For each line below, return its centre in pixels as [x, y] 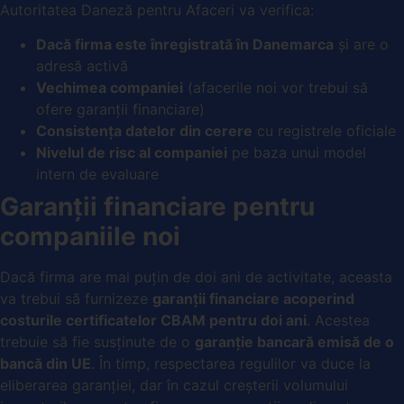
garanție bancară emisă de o [294, 342]
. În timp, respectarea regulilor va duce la [231, 364]
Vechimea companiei [110, 88]
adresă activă [82, 66]
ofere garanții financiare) [120, 110]
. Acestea [338, 321]
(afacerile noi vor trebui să [275, 88]
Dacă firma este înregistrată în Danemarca [185, 45]
